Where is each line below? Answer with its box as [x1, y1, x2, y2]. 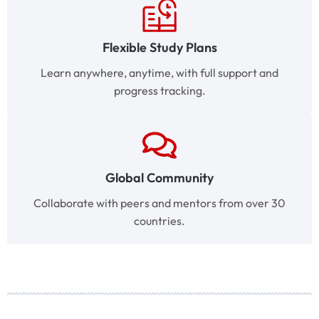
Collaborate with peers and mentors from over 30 [33, 196, 286, 211]
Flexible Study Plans [102, 39, 217, 56]
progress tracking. [113, 83, 206, 98]
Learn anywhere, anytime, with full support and [41, 66, 278, 80]
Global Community [105, 169, 214, 187]
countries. [134, 214, 185, 229]
